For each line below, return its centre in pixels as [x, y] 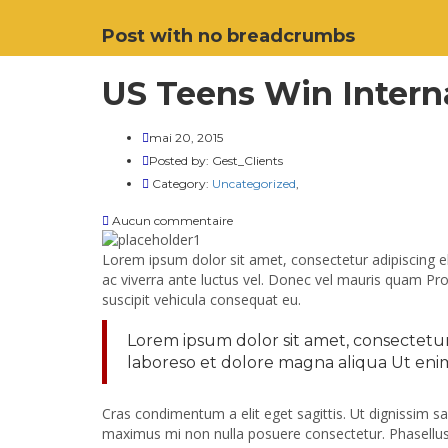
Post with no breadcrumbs [228, 36]
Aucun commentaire [171, 220]
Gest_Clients [247, 160]
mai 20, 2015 [186, 137]
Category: [180, 183]
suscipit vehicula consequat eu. [201, 299]
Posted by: [180, 160]
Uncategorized [254, 183]
